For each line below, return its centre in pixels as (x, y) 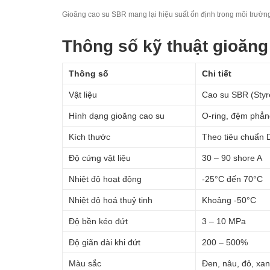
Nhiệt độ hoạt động (105, 179)
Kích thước (89, 137)
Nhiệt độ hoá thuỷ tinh (111, 200)
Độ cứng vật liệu (100, 158)
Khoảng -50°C (229, 200)
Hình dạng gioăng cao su (117, 115)
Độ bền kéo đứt (98, 221)
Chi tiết (217, 73)
